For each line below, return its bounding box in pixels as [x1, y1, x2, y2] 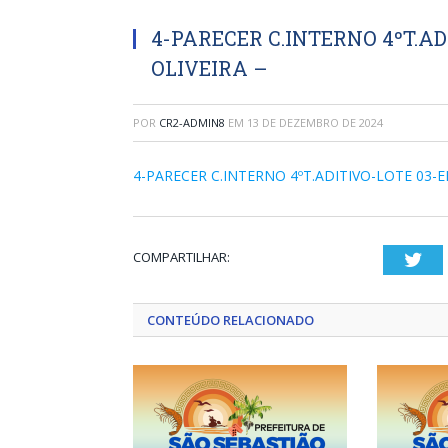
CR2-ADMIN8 [159, 115, 225, 130]
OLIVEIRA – [151, 55, 268, 81]
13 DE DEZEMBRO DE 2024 [247, 115, 383, 130]
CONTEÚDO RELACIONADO [147, 311, 314, 329]
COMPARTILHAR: [133, 248, 230, 266]
